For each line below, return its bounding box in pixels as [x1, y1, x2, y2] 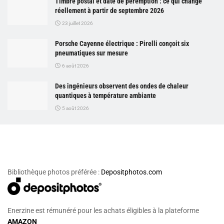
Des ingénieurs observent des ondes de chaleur [55, 81, 188, 90]
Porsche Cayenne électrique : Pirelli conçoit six [55, 39, 189, 47]
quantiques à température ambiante [55, 91, 156, 99]
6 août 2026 [61, 62, 89, 68]
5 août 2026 [61, 105, 89, 111]
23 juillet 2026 [61, 20, 93, 26]
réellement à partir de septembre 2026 [55, 6, 164, 14]
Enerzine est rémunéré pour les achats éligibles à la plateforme [7, 206, 199, 214]
